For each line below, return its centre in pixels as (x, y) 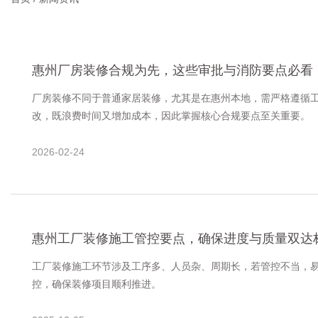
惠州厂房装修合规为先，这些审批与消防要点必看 (172, 71)
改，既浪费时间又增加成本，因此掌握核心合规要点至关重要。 (171, 116)
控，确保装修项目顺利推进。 (97, 284)
